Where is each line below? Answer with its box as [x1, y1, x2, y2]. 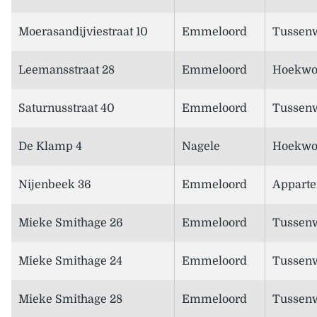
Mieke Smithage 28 [18, 293, 122, 306]
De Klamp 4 [18, 140, 82, 154]
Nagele [182, 140, 220, 154]
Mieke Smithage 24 [18, 255, 122, 268]
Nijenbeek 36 [18, 178, 91, 192]
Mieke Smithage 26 [18, 217, 123, 230]
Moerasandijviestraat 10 [18, 25, 148, 39]
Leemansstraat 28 [18, 64, 115, 77]
